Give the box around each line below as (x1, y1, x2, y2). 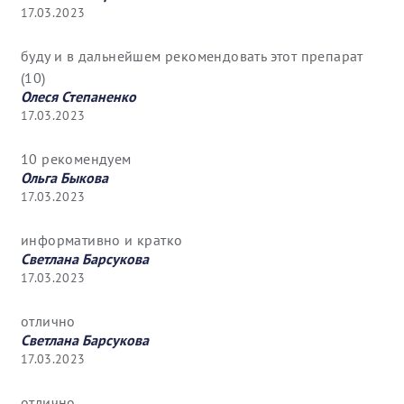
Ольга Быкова (21, 169, 108, 188)
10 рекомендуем (21, 150, 132, 169)
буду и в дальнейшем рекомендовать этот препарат (21, 47, 363, 66)
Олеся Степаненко (21, 87, 136, 106)
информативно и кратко (21, 231, 183, 250)
